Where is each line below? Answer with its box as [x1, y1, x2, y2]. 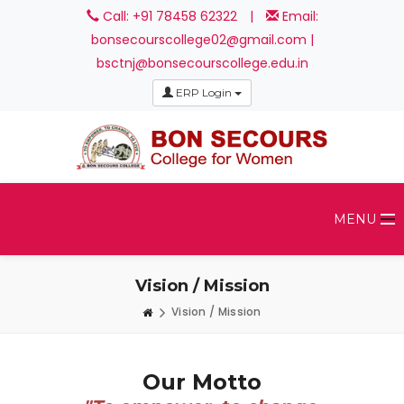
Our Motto [142, 368, 262, 395]
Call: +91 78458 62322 [98, 7, 237, 25]
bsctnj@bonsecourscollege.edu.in [96, 54, 308, 72]
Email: [278, 7, 318, 25]
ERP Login [173, 86, 234, 99]
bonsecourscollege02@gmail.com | [90, 31, 314, 49]
